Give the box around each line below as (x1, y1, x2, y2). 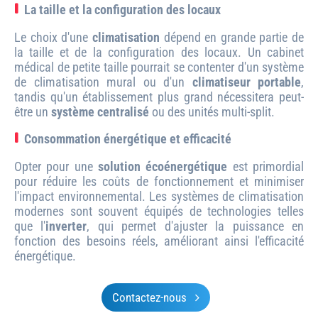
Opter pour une (14, 158, 98, 174)
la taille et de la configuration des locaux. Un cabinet (14, 44, 304, 60)
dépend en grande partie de (159, 29, 304, 45)
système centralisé (51, 104, 149, 119)
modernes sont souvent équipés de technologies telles (14, 203, 304, 219)
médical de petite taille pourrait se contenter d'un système (14, 59, 304, 75)
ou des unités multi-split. (149, 104, 275, 119)
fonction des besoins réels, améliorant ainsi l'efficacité (14, 233, 304, 248)
